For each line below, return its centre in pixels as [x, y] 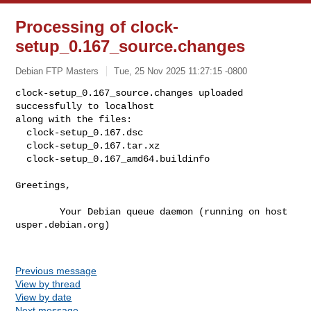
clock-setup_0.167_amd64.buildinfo [118, 159]
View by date [44, 297]
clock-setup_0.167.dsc [21, 132]
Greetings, [43, 185]
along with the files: [74, 119]
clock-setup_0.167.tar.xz [21, 145]
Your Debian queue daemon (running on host [38, 211]
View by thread [48, 284]
